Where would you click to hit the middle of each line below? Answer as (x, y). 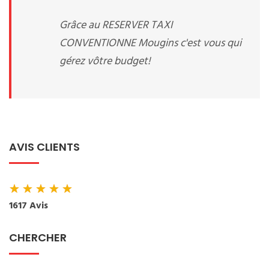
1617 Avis (29, 206)
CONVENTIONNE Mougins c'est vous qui (150, 44)
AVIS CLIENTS (44, 147)
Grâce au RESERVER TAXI (116, 26)
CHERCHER (38, 237)
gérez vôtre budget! (105, 62)
